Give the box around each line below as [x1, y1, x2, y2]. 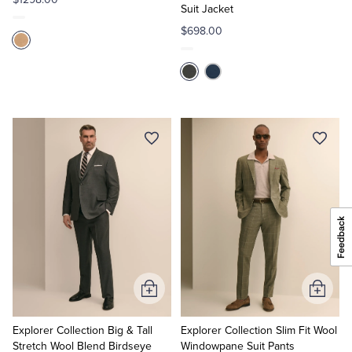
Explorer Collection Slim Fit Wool [180, 324, 337, 337]
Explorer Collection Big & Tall [13, 324, 152, 337]
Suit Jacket [180, 2, 233, 16]
